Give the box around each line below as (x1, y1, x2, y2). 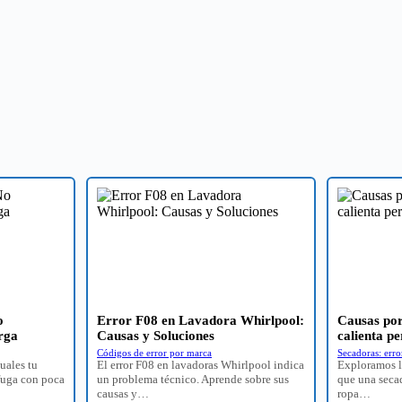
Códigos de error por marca (97, 346, 212, 358)
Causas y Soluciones (97, 328, 214, 343)
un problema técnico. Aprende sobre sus (97, 371, 289, 386)
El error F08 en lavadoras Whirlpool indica (97, 357, 304, 371)
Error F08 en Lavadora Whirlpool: (97, 312, 304, 328)
